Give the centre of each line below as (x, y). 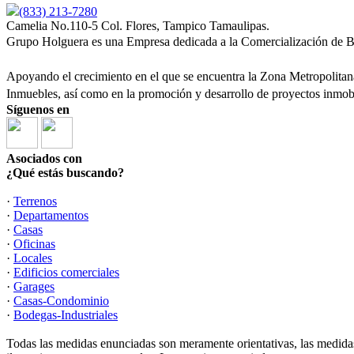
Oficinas (34, 244)
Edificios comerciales (66, 272)
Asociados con (44, 158)
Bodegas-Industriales (66, 315)
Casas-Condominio (61, 301)
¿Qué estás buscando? (65, 173)
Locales (33, 258)
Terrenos (35, 201)
